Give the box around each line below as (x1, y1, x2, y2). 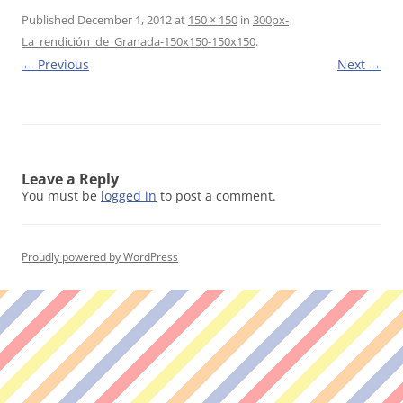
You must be (22, 187, 101, 204)
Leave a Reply (22, 169, 119, 189)
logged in (101, 187, 157, 204)
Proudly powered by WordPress (22, 249, 178, 264)
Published (22, 12, 77, 28)
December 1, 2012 (77, 12, 172, 28)
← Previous (22, 56, 89, 73)
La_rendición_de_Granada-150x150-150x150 (22, 33, 255, 49)
